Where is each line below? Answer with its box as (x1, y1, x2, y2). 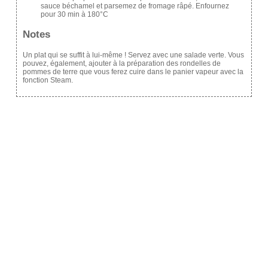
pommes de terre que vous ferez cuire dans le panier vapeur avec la (22, 67, 243, 76)
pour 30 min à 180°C (40, 10, 108, 19)
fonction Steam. (22, 75, 73, 84)
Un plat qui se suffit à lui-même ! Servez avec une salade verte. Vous (22, 50, 244, 59)
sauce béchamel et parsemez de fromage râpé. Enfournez (40, 2, 229, 11)
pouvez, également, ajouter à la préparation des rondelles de (22, 59, 221, 68)
